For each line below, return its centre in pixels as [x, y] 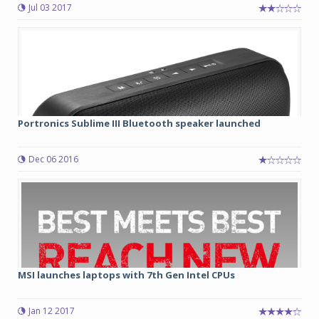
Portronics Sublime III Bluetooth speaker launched [139, 123]
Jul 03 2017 [50, 7]
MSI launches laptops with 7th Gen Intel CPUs [126, 275]
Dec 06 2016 [53, 159]
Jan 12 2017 [52, 311]
